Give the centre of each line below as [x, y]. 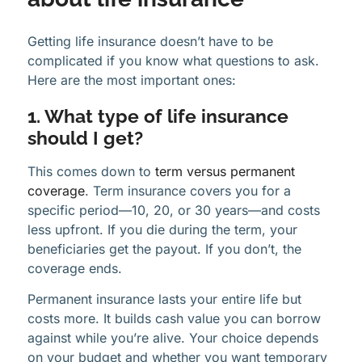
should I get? [85, 138]
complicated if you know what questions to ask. [173, 60]
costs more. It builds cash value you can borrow [174, 318]
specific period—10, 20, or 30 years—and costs [174, 210]
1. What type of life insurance [158, 116]
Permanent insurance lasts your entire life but [164, 299]
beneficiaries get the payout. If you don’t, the [164, 248]
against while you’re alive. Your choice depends [173, 337]
